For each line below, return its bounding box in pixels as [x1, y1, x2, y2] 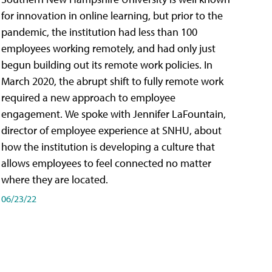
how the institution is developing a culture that [1, 140, 215, 154]
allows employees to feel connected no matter [1, 156, 211, 171]
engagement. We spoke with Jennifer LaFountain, [1, 107, 226, 121]
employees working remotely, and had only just [1, 41, 216, 56]
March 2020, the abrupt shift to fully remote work [1, 74, 223, 89]
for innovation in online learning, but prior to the [1, 8, 223, 23]
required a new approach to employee [1, 90, 175, 105]
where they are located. [1, 172, 108, 187]
